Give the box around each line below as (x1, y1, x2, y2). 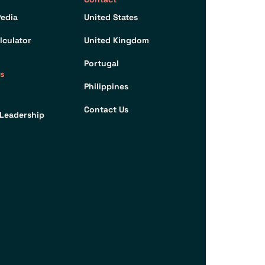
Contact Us (84, 104, 129, 115)
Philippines (84, 81, 129, 92)
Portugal (84, 58, 119, 69)
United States (84, 12, 138, 23)
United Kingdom (84, 35, 150, 46)
